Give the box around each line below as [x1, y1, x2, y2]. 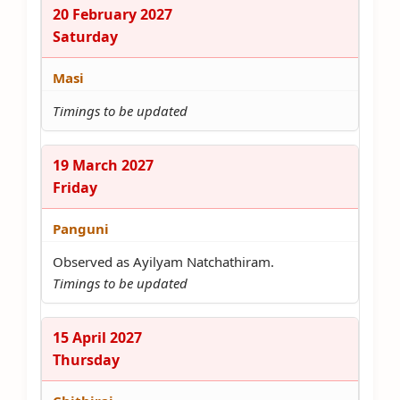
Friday [53, 178, 97, 197]
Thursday [53, 350, 120, 370]
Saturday [53, 27, 118, 46]
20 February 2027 [53, 4, 172, 24]
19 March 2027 [53, 155, 154, 175]
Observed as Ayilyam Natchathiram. [53, 253, 274, 271]
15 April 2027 [53, 328, 142, 347]
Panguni [53, 220, 109, 237]
